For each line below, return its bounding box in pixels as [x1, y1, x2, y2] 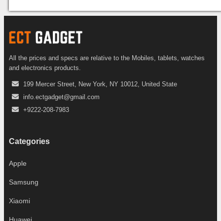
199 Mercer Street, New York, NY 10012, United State [23, 80, 177, 88]
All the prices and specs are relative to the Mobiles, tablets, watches [9, 54, 205, 62]
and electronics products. [9, 64, 81, 72]
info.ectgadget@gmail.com [23, 93, 100, 101]
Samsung [9, 178, 38, 186]
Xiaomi [9, 197, 30, 205]
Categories [9, 137, 50, 146]
